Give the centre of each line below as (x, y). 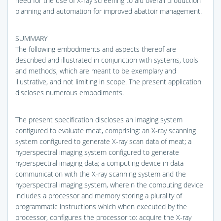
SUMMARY (31, 38)
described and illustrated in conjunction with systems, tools (107, 60)
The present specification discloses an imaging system (99, 119)
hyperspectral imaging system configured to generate (97, 152)
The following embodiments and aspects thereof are (96, 49)
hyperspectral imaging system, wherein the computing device (109, 184)
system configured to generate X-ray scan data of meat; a (103, 141)
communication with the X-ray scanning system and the (101, 174)
